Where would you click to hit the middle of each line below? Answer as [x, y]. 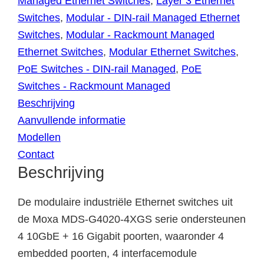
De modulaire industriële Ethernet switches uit [125, 202]
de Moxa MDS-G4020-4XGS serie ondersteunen [132, 219]
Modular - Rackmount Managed [140, 34]
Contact [36, 154]
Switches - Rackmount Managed [94, 86]
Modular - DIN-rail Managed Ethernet [153, 17]
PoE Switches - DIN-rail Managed [97, 69]
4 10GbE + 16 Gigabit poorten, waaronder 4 [121, 236]
